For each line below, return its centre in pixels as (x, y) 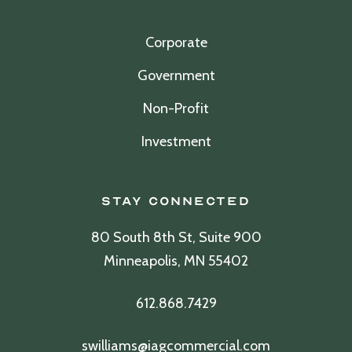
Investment (176, 141)
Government (176, 75)
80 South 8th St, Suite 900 (176, 237)
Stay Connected (176, 201)
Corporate (176, 42)
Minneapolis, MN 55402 (176, 261)
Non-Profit (176, 108)
